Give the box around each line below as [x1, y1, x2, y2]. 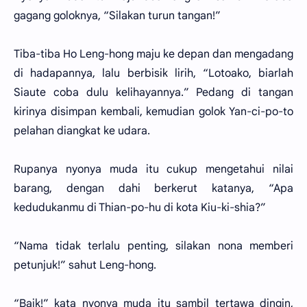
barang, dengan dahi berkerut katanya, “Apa [14, 182, 293, 195]
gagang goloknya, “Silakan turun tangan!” [14, 9, 221, 23]
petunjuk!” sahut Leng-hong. [14, 258, 156, 272]
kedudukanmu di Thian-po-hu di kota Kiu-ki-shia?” [14, 201, 266, 214]
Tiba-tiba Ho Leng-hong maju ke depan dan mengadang [14, 47, 293, 61]
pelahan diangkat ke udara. [14, 124, 150, 138]
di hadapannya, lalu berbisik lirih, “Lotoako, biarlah [14, 66, 293, 80]
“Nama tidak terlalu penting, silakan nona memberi [14, 239, 293, 253]
